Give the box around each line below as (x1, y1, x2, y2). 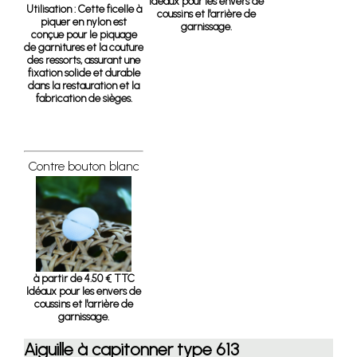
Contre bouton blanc (28, 159, 139, 174)
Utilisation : (25, 2, 76, 15)
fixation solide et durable (27, 66, 140, 79)
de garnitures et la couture (24, 41, 143, 53)
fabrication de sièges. (35, 92, 132, 104)
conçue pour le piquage (30, 28, 137, 41)
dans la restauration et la (28, 79, 139, 92)
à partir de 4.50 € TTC (33, 272, 135, 284)
